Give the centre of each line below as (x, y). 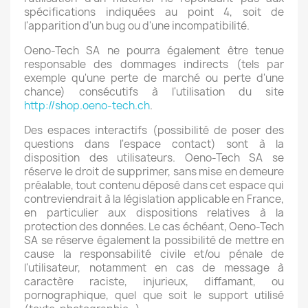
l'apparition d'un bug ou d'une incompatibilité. (137, 26)
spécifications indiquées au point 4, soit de (154, 12)
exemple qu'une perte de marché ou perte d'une (154, 78)
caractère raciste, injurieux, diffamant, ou (154, 282)
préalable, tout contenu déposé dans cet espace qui (154, 185)
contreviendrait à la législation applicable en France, (154, 199)
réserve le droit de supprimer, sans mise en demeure (154, 172)
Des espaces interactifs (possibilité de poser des (154, 130)
